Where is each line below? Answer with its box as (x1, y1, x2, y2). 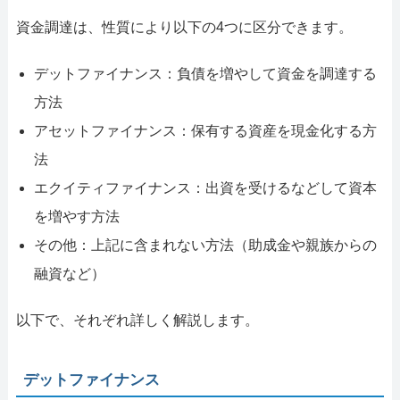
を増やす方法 (33, 208, 120, 224)
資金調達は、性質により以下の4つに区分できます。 (15, 19, 353, 35)
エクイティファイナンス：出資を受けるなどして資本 (33, 179, 377, 196)
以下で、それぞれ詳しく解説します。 (15, 312, 259, 328)
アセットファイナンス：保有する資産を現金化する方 (33, 122, 377, 138)
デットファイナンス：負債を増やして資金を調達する (33, 65, 377, 81)
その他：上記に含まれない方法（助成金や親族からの (33, 237, 377, 253)
